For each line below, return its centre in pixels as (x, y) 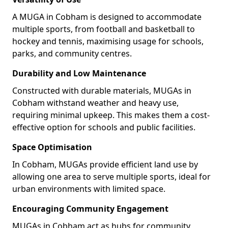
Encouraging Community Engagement (90, 209)
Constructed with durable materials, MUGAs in (102, 91)
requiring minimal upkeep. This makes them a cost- (111, 115)
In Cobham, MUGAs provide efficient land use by (105, 164)
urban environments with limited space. (89, 189)
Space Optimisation (52, 147)
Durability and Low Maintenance (79, 73)
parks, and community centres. (72, 53)
